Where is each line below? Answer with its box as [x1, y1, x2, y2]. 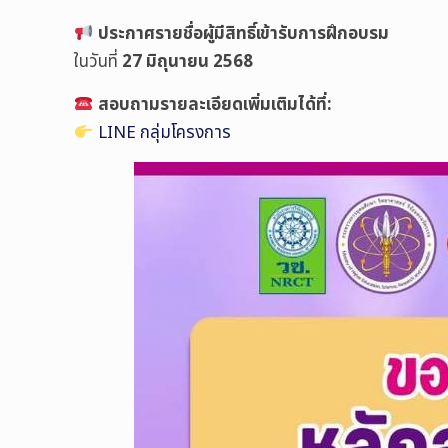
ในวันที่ [74, 49, 123, 75]
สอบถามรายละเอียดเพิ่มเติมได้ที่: [97, 92, 332, 118]
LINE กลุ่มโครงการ [97, 120, 231, 146]
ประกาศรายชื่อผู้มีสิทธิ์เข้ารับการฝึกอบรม [97, 21, 389, 47]
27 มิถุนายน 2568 [122, 49, 254, 75]
